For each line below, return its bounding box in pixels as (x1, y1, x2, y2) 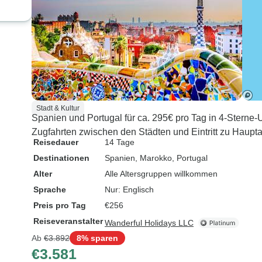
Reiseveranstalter (33, 216, 103, 226)
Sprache (33, 185, 66, 194)
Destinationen (33, 153, 89, 163)
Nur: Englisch (105, 185, 154, 194)
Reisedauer (33, 137, 78, 147)
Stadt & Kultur (36, 104, 80, 112)
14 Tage (105, 137, 135, 147)
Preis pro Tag (33, 201, 86, 210)
